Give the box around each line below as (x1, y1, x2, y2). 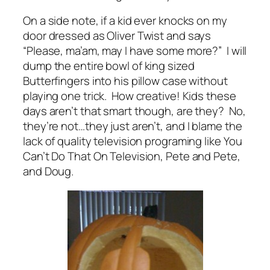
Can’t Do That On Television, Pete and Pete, (23, 148, 240, 165)
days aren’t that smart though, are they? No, (23, 103, 246, 119)
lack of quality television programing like (23, 133, 224, 149)
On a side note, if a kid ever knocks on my (23, 13, 227, 29)
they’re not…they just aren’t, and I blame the (23, 118, 242, 134)
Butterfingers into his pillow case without (23, 73, 228, 89)
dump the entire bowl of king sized (23, 58, 195, 74)
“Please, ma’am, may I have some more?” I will (23, 43, 247, 59)
